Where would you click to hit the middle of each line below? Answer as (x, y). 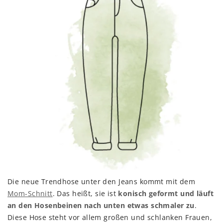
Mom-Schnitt (30, 194)
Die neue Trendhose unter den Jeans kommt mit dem (102, 182)
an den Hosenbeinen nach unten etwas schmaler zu (101, 206)
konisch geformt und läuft (166, 194)
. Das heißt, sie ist (85, 194)
